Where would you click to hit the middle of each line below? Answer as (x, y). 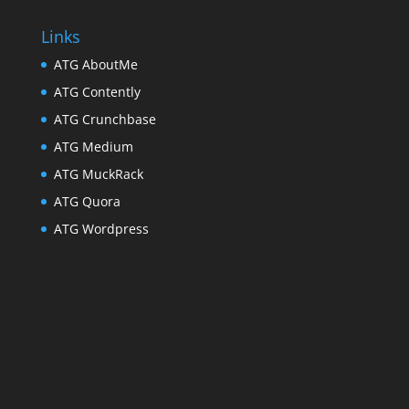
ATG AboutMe (95, 64)
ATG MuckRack (98, 174)
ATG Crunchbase (105, 119)
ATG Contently (97, 92)
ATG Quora (87, 201)
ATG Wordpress (101, 229)
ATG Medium (93, 147)
